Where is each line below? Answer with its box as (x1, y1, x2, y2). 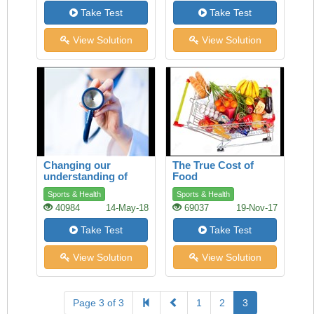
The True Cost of (172, 159, 254, 171)
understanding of (43, 170, 128, 182)
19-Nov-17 (236, 203, 278, 213)
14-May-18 (106, 203, 149, 213)
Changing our (43, 159, 111, 171)
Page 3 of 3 (73, 297, 124, 308)
